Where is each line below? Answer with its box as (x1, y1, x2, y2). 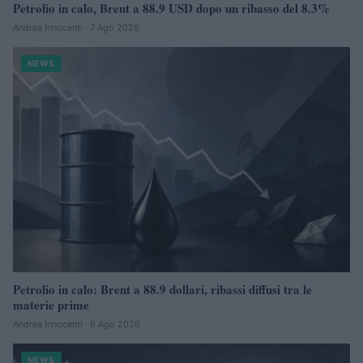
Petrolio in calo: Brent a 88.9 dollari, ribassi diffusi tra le (13, 280, 312, 298)
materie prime (13, 295, 89, 314)
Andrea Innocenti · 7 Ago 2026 (13, 22, 139, 34)
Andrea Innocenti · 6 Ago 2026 (13, 318, 140, 330)
